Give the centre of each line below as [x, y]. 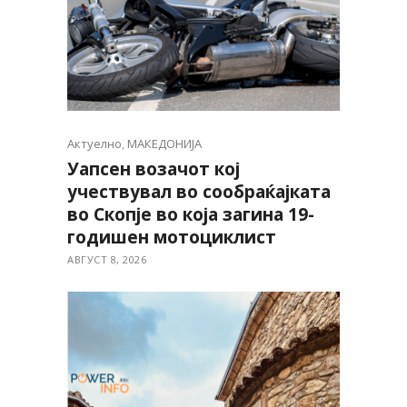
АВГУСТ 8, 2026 [107, 260]
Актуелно [94, 144]
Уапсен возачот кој [154, 169]
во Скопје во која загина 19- [191, 215]
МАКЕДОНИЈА [164, 144]
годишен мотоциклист [172, 238]
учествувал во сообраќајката [199, 192]
